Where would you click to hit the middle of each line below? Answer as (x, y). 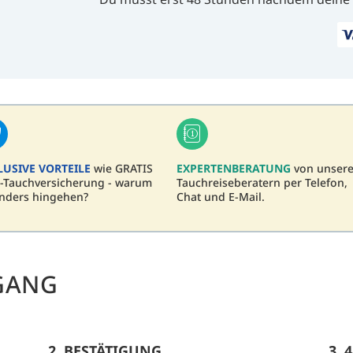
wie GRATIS (122, 169)
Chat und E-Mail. (221, 197)
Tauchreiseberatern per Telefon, (262, 183)
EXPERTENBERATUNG (234, 169)
